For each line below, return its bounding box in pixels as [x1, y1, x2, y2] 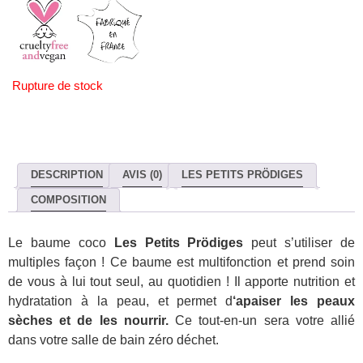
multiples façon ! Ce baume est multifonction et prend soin [8, 255, 355, 270]
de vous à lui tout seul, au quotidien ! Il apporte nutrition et [8, 275, 355, 289]
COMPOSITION [31, 193, 106, 206]
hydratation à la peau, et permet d [8, 294, 233, 309]
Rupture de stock [12, 79, 103, 92]
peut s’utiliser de [243, 236, 355, 250]
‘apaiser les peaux [233, 294, 355, 309]
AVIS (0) [122, 169, 162, 181]
